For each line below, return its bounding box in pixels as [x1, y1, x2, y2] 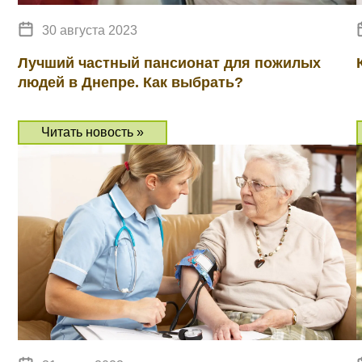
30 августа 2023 [42, 23, 137, 37]
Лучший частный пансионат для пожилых [18, 55, 321, 71]
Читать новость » [41, 125, 144, 139]
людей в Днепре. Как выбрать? [18, 74, 243, 90]
